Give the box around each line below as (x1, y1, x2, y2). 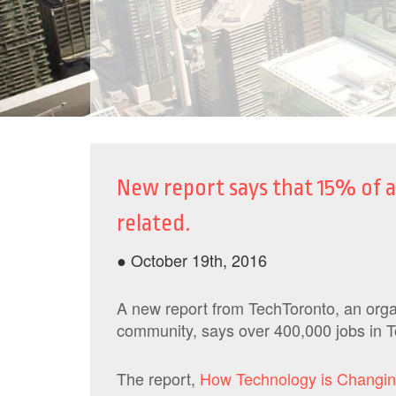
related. (117, 209, 191, 236)
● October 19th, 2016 (117, 248, 267, 271)
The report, (117, 367, 200, 390)
